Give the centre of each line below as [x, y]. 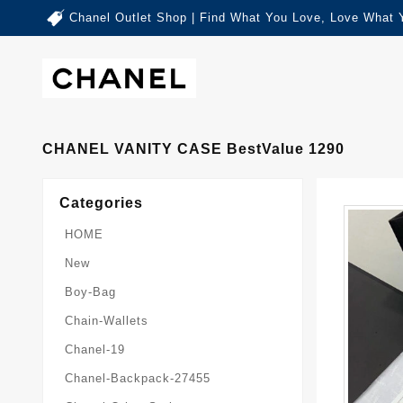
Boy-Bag [90, 291]
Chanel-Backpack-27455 [138, 378]
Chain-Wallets [107, 320]
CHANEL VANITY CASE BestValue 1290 [193, 148]
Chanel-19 [95, 349]
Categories [101, 202]
